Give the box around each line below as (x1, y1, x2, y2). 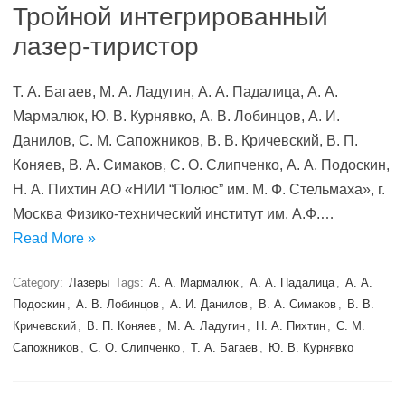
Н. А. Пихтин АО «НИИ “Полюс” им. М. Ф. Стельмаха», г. (13, 182, 385, 197)
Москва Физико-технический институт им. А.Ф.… (13, 206, 334, 221)
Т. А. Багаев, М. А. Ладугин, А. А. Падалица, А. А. (13, 84, 338, 99)
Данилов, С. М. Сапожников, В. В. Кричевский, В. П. (13, 133, 358, 148)
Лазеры (69, 276, 109, 289)
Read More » (13, 231, 96, 246)
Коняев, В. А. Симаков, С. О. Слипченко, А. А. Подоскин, (13, 157, 390, 173)
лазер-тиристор (13, 33, 199, 61)
